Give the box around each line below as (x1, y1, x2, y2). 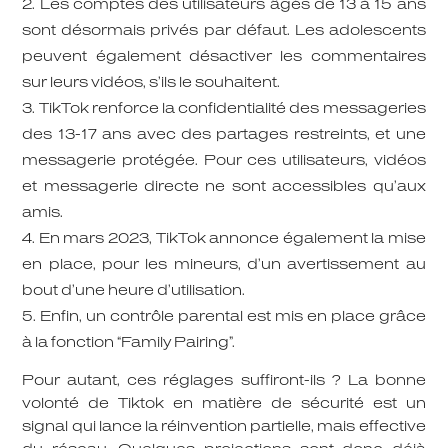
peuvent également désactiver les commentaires (22, 50, 426, 64)
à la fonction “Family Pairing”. (22, 336, 236, 350)
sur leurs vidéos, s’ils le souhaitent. (22, 76, 281, 90)
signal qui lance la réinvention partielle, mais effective (22, 420, 426, 434)
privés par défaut (150, 24, 287, 38)
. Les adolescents (286, 24, 426, 38)
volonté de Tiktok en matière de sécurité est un (22, 397, 426, 411)
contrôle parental (110, 310, 244, 324)
